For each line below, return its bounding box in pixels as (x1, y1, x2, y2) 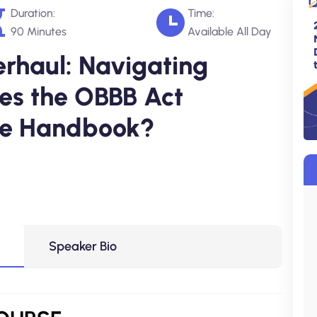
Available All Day (188, 25, 272, 38)
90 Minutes (10, 25, 67, 38)
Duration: (10, 6, 55, 20)
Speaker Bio (49, 238, 117, 254)
